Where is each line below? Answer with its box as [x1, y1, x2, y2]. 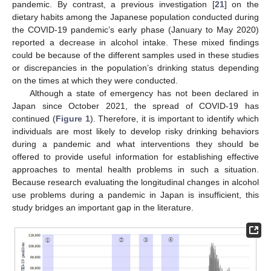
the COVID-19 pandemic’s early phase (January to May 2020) [12, 24, 259, 34]
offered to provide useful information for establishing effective [12, 151, 259, 162]
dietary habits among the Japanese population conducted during [12, 11, 259, 22]
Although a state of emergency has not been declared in [29, 88, 259, 98]
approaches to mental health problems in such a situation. [12, 164, 259, 174]
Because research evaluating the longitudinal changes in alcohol [12, 177, 259, 187]
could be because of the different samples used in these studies [12, 50, 259, 60]
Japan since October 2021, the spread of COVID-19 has [12, 100, 259, 111]
